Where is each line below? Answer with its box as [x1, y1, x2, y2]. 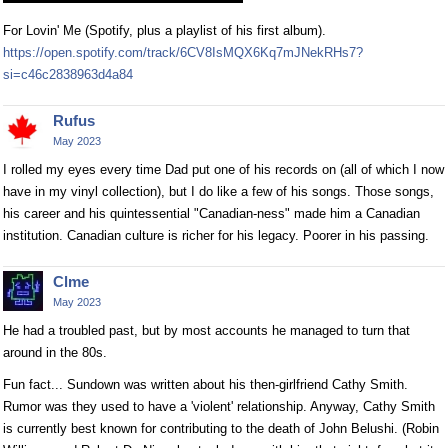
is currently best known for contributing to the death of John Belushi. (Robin [3, 420, 439, 436]
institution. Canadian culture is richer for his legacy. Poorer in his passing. [3, 227, 429, 243]
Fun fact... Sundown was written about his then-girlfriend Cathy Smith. [3, 376, 408, 392]
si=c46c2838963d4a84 [3, 66, 133, 82]
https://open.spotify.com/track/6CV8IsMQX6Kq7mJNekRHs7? [3, 44, 363, 60]
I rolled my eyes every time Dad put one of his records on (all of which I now [3, 161, 444, 177]
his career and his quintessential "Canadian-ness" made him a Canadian [3, 205, 420, 221]
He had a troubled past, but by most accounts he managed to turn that [3, 322, 410, 338]
